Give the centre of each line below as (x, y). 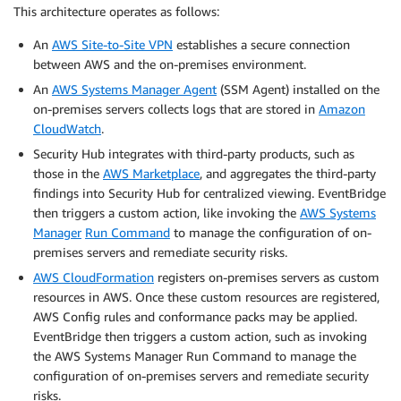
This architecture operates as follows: (116, 12)
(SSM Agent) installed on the (298, 90)
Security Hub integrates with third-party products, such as (194, 154)
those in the (68, 174)
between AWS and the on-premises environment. (170, 64)
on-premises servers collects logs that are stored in (176, 109)
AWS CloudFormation (94, 277)
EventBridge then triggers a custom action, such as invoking (200, 337)
